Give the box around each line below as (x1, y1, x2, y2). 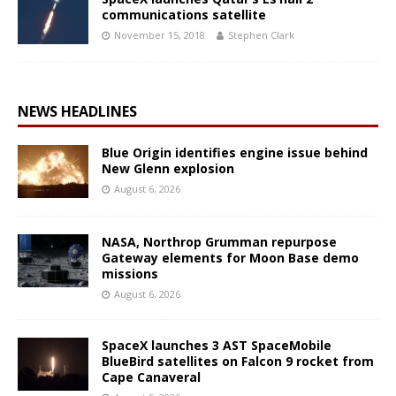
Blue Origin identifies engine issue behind (102, 143, 368, 161)
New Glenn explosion (102, 159, 234, 177)
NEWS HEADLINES (18, 101, 137, 121)
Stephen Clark (228, 27, 294, 42)
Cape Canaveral (102, 368, 201, 385)
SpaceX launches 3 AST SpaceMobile (102, 336, 331, 354)
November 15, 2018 (114, 27, 205, 42)
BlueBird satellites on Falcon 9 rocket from (102, 352, 374, 369)
